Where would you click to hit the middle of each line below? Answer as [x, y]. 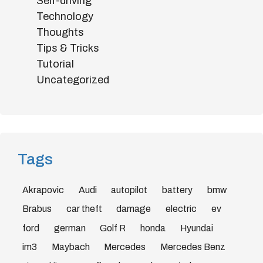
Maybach [70, 247]
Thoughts [60, 32]
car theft [84, 209]
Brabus [37, 209]
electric [181, 209]
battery [178, 190]
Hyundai [196, 228]
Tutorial [55, 64]
